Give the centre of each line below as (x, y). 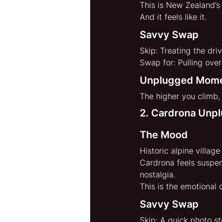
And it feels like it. (173, 17)
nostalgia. (158, 175)
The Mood (164, 135)
